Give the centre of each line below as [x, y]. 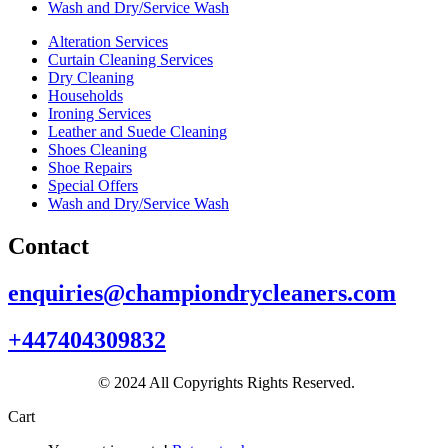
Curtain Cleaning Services [130, 60]
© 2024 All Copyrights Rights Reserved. [224, 383]
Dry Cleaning [91, 78]
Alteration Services [108, 42]
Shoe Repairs [90, 168]
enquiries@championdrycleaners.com [202, 293]
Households [85, 96]
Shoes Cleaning [97, 150]
